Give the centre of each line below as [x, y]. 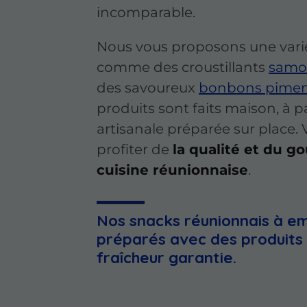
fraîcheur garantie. [167, 258]
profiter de [135, 150]
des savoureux [148, 88]
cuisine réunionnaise [173, 170]
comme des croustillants [183, 67]
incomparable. [146, 13]
